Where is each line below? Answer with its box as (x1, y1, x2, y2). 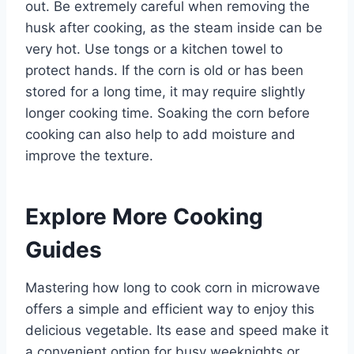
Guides (25, 235, 102, 263)
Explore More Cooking (25, 202, 263, 230)
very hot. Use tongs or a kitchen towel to (25, 40, 283, 57)
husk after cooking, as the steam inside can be (25, 19, 322, 36)
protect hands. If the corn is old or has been (25, 62, 303, 78)
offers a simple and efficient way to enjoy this (25, 300, 314, 317)
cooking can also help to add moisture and (25, 126, 296, 142)
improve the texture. (25, 147, 153, 164)
